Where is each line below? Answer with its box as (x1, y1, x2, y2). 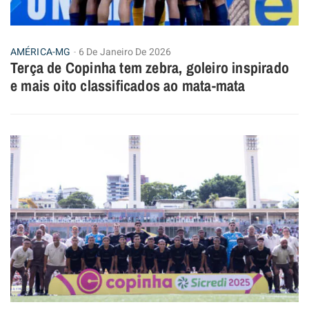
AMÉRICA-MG (10, 44, 70, 59)
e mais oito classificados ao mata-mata (10, 74, 246, 96)
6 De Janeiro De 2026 (79, 44, 171, 59)
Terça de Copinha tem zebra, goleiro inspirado (10, 57, 290, 78)
